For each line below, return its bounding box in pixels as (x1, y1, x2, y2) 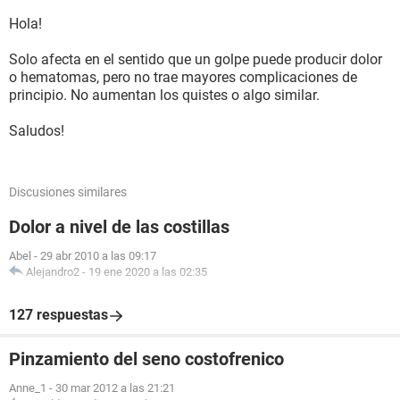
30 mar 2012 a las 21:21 (55, 381, 175, 395)
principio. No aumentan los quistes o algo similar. (9, 87, 320, 104)
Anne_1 (9, 381, 46, 395)
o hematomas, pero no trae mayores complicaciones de (9, 69, 357, 86)
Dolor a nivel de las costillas (9, 216, 229, 237)
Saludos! (9, 122, 64, 139)
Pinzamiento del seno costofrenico (9, 348, 284, 370)
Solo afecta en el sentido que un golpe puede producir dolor (9, 51, 382, 68)
